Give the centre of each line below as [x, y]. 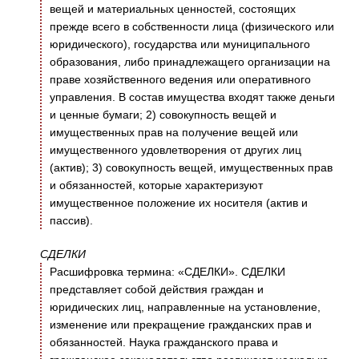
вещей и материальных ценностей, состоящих [173, 9]
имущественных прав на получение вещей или [174, 133]
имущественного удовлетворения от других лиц [175, 150]
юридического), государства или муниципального [180, 44]
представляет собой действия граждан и [157, 290]
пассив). [71, 221]
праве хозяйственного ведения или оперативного [180, 80]
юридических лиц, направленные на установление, [185, 307]
